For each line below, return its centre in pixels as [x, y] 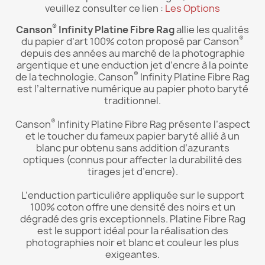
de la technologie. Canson [75, 77]
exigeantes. [132, 254]
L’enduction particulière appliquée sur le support [132, 195]
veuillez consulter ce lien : [105, 8]
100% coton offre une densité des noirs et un [132, 207]
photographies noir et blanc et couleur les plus [132, 242]
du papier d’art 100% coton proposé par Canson [130, 41]
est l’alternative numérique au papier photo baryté [132, 88]
